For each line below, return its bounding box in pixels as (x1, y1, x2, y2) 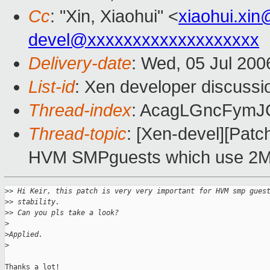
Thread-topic (28, 124, 127, 144)
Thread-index (28, 101, 131, 121)
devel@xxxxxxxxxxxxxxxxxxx (28, 30, 259, 50)
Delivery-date (28, 54, 131, 74)
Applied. (9, 230, 43, 239)
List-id (28, 77, 75, 97)
